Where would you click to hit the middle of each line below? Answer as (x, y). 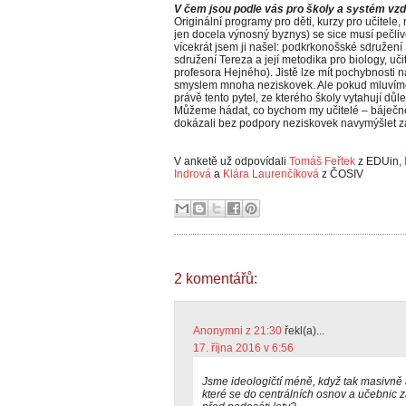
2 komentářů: (216, 279)
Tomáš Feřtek (322, 161)
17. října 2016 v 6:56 (243, 348)
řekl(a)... (303, 331)
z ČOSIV (341, 174)
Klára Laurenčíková (271, 174)
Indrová (193, 174)
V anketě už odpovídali (232, 161)
